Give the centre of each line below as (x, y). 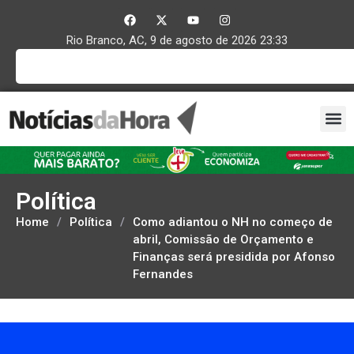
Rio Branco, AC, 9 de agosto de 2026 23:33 (177, 40)
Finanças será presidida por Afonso (234, 256)
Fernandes (163, 274)
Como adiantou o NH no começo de (233, 222)
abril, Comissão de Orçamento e (223, 239)
